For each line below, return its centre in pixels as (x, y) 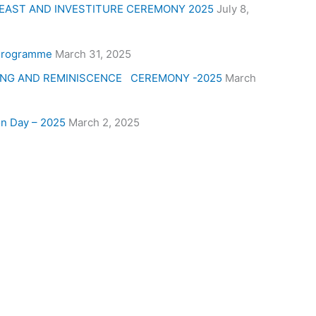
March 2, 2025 (104, 123)
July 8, (233, 9)
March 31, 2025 (93, 54)
